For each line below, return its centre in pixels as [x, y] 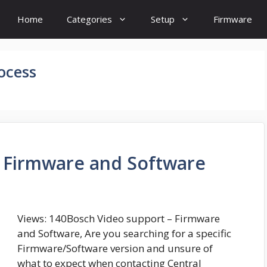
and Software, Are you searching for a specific [124, 234]
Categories [89, 19]
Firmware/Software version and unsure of [115, 249]
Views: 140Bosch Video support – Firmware [119, 219]
